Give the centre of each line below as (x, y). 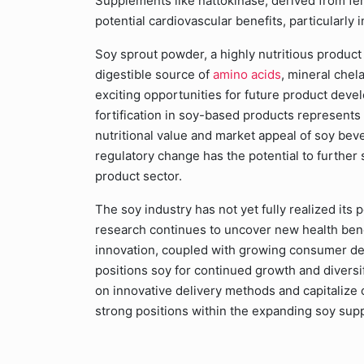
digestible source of (154, 74)
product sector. (139, 176)
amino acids (247, 74)
